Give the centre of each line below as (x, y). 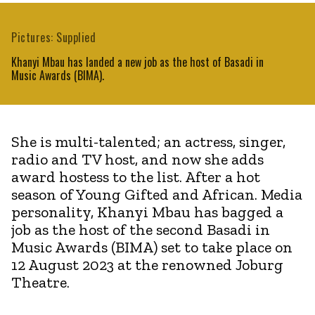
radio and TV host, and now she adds (137, 159)
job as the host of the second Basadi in (141, 229)
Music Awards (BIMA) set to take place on (152, 247)
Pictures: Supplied (53, 37)
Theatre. (40, 282)
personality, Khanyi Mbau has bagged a (147, 212)
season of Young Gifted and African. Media (157, 194)
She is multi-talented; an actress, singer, (148, 141)
